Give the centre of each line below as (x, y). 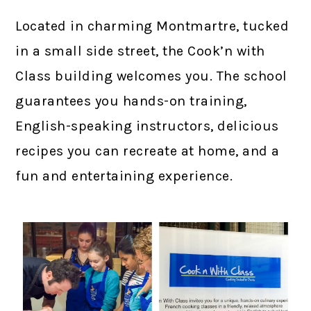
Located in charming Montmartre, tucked (152, 26)
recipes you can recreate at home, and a (148, 151)
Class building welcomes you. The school (151, 76)
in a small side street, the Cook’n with (140, 51)
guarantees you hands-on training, (131, 101)
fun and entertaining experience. (124, 176)
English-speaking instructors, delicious (147, 126)
